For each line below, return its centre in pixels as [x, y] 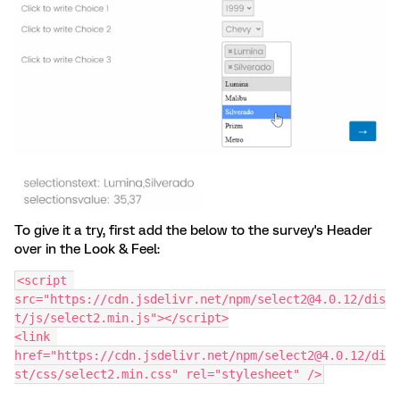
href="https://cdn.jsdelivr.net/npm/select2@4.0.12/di [200, 355]
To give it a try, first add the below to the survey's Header [193, 230]
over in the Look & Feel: [87, 249]
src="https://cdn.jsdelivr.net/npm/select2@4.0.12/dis [200, 299]
